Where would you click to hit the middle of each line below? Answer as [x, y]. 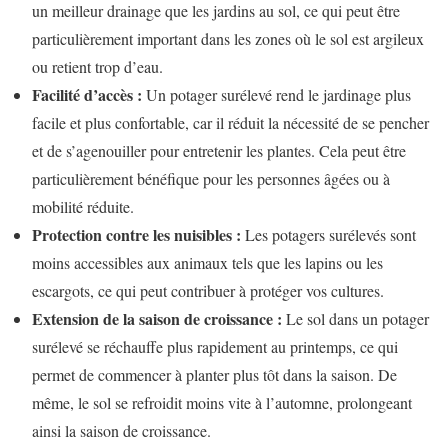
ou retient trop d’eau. [97, 67]
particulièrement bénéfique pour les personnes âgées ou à [211, 179]
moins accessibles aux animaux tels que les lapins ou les [207, 263]
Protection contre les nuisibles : [136, 235]
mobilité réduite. [83, 207]
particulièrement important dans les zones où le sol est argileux [228, 39]
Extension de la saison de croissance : [157, 319]
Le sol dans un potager [355, 319]
